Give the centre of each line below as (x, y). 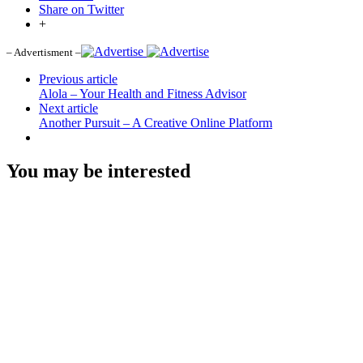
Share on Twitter (81, 9)
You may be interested (98, 171)
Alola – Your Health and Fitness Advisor (143, 93)
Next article (68, 108)
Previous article (78, 79)
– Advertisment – (44, 52)
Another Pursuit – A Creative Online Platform (156, 122)
